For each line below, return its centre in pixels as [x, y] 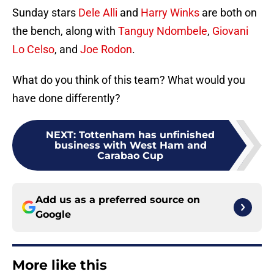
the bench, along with [65, 25]
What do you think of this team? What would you [129, 74]
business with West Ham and [130, 139]
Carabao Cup [130, 150]
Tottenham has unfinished [147, 129]
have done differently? [66, 92]
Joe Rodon [106, 43]
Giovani [230, 25]
